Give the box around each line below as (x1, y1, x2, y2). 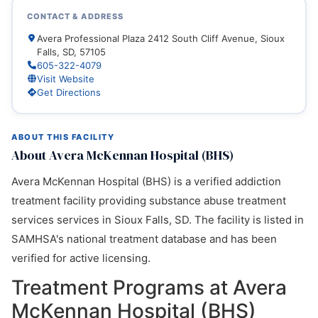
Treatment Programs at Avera (11, 275, 287, 300)
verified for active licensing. (11, 251, 150, 265)
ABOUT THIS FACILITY (11, 132, 115, 142)
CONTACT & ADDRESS (26, 11, 124, 21)
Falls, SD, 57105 (36, 45, 106, 57)
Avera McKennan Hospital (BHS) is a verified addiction (11, 175, 281, 188)
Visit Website (36, 72, 94, 84)
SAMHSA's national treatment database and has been (11, 232, 277, 246)
